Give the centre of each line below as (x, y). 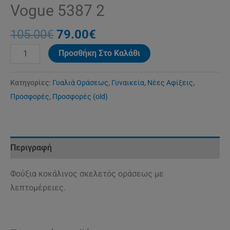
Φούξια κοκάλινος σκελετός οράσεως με (87, 174)
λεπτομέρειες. (38, 188)
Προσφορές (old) (80, 97)
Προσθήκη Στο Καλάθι (100, 53)
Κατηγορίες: (31, 83)
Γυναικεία (128, 83)
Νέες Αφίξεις (170, 83)
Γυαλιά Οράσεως (80, 83)
